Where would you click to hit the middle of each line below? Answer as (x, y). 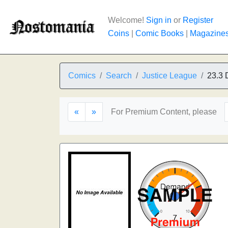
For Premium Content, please (164, 112)
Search (119, 76)
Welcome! (127, 20)
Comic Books (160, 33)
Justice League (169, 76)
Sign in (159, 20)
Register (198, 20)
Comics (82, 76)
